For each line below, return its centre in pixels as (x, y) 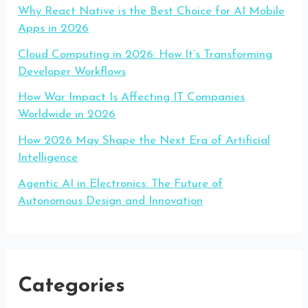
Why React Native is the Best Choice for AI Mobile (152, 11)
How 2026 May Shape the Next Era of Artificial (144, 141)
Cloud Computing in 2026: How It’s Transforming (145, 54)
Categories (72, 287)
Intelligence (48, 158)
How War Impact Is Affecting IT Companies (132, 98)
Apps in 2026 (54, 28)
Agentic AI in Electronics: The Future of (121, 184)
